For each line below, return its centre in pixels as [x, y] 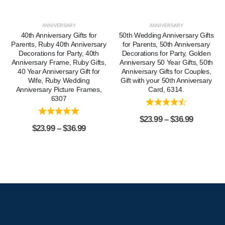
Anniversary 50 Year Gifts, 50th [166, 63]
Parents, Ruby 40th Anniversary [59, 44]
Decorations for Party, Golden [166, 53]
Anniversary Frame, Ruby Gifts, [59, 63]
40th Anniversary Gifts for [59, 35]
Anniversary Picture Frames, [59, 90]
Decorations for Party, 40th [59, 53]
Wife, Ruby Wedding [59, 81]
